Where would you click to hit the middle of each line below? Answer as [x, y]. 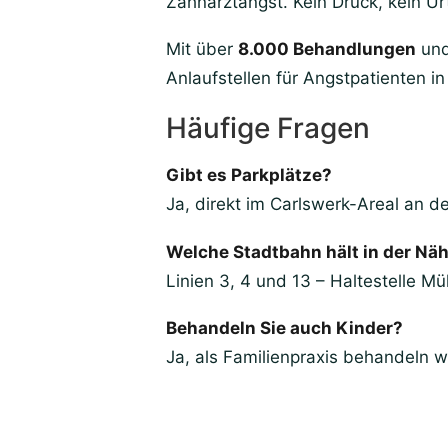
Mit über [202, 49]
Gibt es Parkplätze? [249, 175]
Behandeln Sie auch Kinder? [284, 328]
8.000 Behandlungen [327, 49]
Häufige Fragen [268, 128]
